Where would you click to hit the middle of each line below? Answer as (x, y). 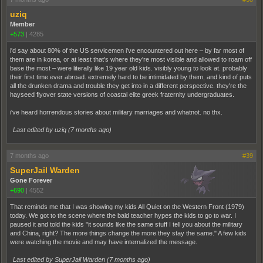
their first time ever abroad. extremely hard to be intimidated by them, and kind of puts (131, 77)
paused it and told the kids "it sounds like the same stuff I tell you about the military (126, 225)
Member (22, 24)
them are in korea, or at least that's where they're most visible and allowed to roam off (131, 60)
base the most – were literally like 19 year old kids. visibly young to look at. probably (129, 68)
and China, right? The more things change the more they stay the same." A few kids (128, 233)
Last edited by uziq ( (42, 130)
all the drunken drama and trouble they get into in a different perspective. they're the (128, 86)
